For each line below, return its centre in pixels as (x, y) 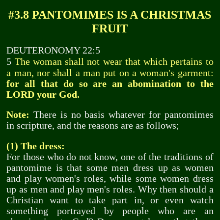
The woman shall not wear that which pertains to (114, 61)
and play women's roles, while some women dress (110, 178)
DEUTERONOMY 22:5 (54, 50)
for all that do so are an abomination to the (110, 83)
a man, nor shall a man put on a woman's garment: (110, 72)
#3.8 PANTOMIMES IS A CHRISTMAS (110, 14)
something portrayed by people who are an (110, 211)
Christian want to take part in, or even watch (110, 200)
